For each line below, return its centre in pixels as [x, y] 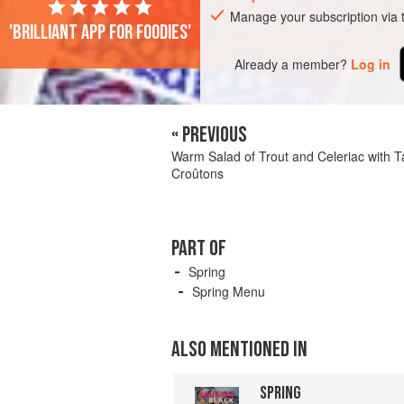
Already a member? [291, 64]
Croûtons [197, 173]
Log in [371, 64]
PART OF [199, 248]
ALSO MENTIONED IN [239, 349]
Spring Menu [229, 291]
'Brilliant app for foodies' [100, 32]
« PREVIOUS [209, 135]
